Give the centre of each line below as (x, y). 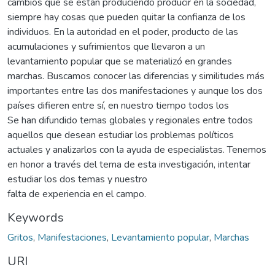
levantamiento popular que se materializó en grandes (120, 61)
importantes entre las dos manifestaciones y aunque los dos (135, 91)
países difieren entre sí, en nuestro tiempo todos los (118, 105)
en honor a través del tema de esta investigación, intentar (129, 164)
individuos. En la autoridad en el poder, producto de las (123, 32)
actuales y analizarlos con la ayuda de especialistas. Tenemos (137, 149)
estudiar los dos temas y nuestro (77, 179)
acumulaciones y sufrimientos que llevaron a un (106, 46)
